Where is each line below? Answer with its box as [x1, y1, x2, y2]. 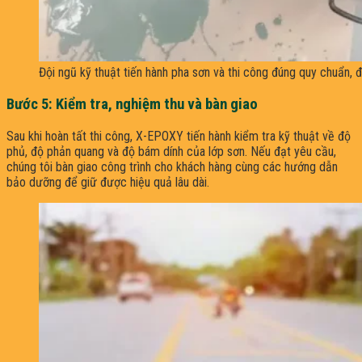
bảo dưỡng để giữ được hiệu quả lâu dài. [6, 174, 209, 190]
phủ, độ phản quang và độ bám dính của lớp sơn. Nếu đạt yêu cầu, [6, 143, 336, 159]
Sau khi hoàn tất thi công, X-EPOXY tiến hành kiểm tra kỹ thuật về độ [6, 128, 351, 144]
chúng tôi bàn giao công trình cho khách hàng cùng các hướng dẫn [6, 158, 338, 175]
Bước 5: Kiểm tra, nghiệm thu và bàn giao [6, 95, 258, 113]
